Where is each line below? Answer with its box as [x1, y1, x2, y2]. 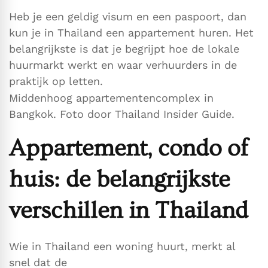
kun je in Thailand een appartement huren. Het [9, 26, 254, 39]
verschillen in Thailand [9, 197, 248, 224]
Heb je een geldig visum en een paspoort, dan [9, 10, 246, 23]
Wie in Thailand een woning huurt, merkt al [9, 240, 235, 253]
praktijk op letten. [9, 75, 103, 88]
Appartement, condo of [9, 135, 248, 162]
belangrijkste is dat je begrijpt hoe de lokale [9, 42, 239, 56]
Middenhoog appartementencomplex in [9, 92, 214, 105]
